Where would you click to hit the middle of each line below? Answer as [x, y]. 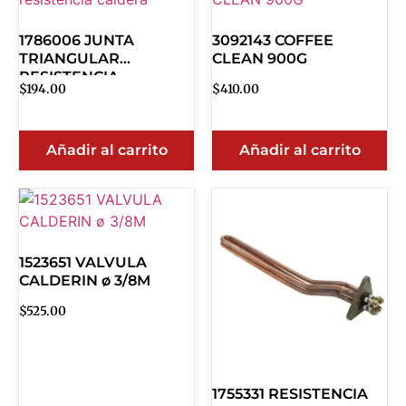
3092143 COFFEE [273, 40]
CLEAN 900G [260, 58]
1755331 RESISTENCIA [290, 393]
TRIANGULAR [69, 58]
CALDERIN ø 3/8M [85, 280]
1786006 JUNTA [77, 40]
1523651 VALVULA [83, 262]
